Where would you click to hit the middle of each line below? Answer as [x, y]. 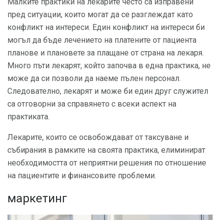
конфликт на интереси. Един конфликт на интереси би [106, 27]
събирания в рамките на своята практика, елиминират [106, 150]
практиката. [28, 117]
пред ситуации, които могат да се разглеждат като [100, 15]
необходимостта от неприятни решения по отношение [107, 163]
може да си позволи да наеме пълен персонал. [94, 79]
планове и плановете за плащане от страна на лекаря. [106, 53]
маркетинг [37, 199]
